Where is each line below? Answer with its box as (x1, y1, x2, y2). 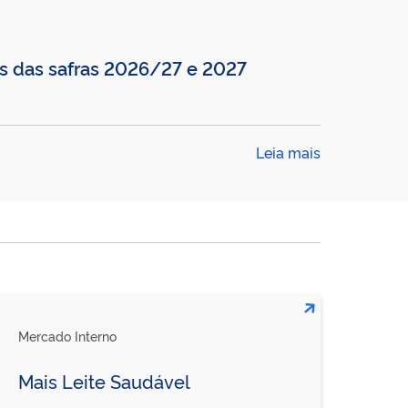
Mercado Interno (17, 326, 117, 344)
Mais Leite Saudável (17, 367, 190, 393)
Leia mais (256, 141, 321, 162)
